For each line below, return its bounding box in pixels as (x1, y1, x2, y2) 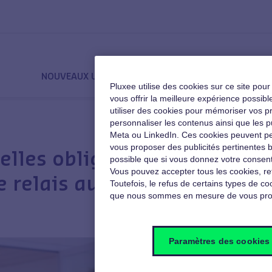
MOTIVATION (197, 71, 253, 81)
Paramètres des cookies (169, 236, 270, 246)
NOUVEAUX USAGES (41, 71, 125, 81)
